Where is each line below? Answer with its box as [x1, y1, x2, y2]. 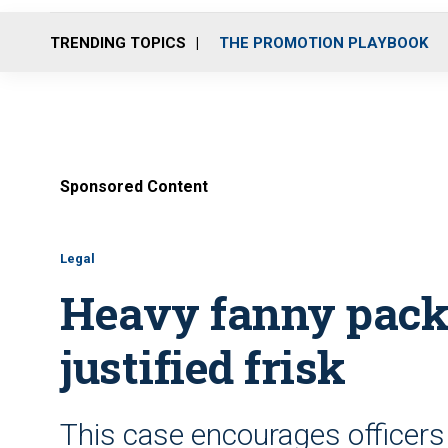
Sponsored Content [60, 177, 208, 196]
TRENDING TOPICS [50, 33, 186, 52]
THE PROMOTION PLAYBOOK [219, 33, 428, 52]
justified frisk [60, 337, 346, 396]
